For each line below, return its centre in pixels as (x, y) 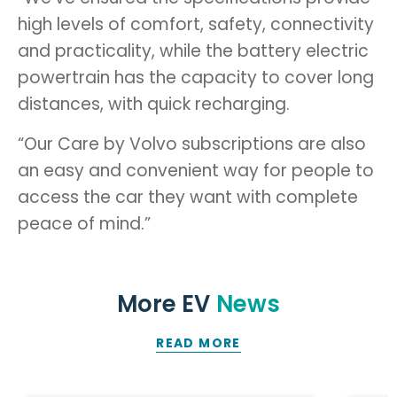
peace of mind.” (84, 224)
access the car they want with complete (188, 197)
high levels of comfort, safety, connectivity (196, 24)
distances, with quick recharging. (154, 104)
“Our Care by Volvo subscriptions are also (192, 144)
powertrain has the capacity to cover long (196, 78)
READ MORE (198, 343)
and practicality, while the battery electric (193, 51)
